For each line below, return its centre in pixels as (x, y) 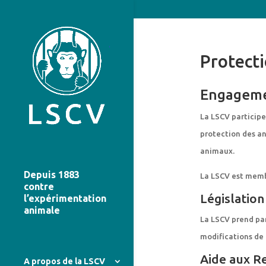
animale (42, 210)
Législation (232, 198)
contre (39, 187)
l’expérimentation (65, 199)
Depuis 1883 (52, 175)
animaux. (217, 151)
